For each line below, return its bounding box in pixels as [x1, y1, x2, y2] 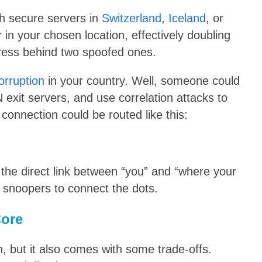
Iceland [168, 12, 206, 25]
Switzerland [102, 12, 161, 25]
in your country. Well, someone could [44, 74, 240, 87]
